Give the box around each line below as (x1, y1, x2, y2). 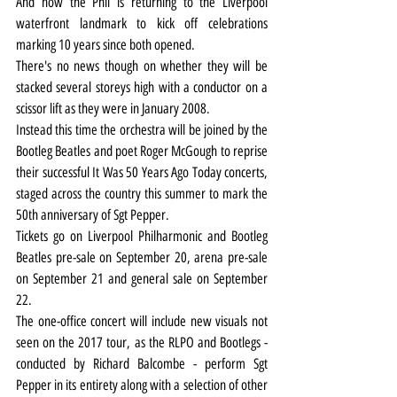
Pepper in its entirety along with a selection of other (16, 376, 268, 393)
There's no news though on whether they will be (16, 57, 268, 74)
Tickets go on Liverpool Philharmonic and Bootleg (16, 227, 268, 245)
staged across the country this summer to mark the (16, 184, 268, 202)
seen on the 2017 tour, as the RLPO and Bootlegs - (16, 333, 268, 351)
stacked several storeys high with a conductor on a (16, 78, 268, 96)
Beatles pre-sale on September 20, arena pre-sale (16, 248, 268, 266)
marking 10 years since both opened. (16, 35, 195, 53)
